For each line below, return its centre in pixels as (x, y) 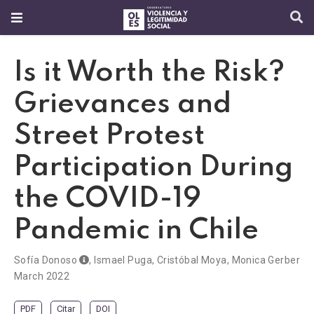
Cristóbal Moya (192, 260)
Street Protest (109, 136)
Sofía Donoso (46, 260)
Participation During (153, 168)
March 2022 (42, 277)
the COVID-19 (108, 199)
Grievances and (123, 105)
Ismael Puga (123, 260)
